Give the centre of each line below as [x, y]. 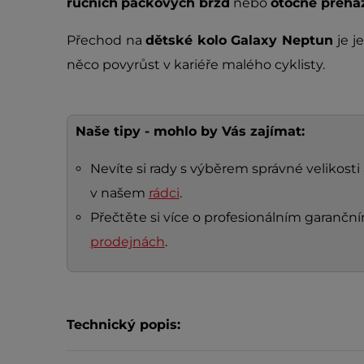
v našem [119, 193]
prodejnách [127, 242]
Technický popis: [123, 325]
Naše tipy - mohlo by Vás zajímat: [190, 131]
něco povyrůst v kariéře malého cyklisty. [196, 65]
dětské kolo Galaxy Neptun [242, 40]
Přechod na [106, 40]
